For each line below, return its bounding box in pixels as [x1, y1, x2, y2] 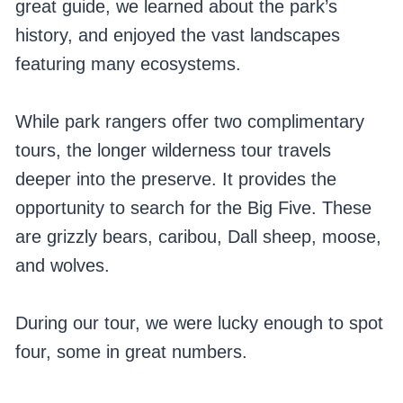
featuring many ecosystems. [14, 54, 241, 75]
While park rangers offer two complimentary [14, 112, 364, 132]
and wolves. [14, 255, 110, 276]
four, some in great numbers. [14, 342, 247, 363]
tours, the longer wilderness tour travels [14, 140, 331, 161]
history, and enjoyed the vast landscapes [14, 25, 340, 46]
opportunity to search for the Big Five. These [14, 198, 372, 219]
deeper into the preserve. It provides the [14, 169, 336, 190]
